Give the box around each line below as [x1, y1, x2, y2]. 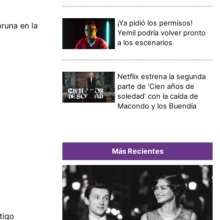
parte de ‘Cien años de [117, 82, 195, 91]
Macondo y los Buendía [117, 101, 197, 110]
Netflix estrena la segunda [117, 72, 206, 81]
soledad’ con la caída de [117, 91, 199, 101]
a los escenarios [117, 38, 173, 47]
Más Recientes [111, 146, 164, 156]
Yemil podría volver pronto [117, 28, 206, 37]
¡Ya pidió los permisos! [117, 18, 193, 27]
